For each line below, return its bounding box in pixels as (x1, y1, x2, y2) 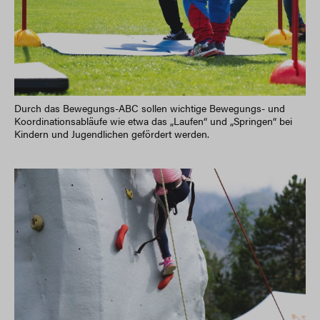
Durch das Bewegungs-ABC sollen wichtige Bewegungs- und (14, 100, 285, 115)
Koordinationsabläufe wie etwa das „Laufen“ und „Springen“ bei (14, 113, 292, 128)
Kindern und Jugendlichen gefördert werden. (14, 126, 209, 141)
